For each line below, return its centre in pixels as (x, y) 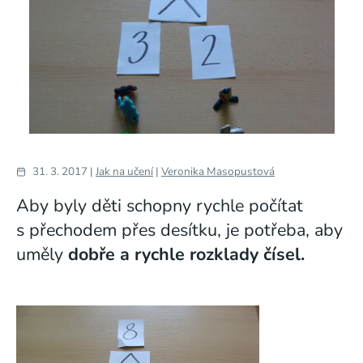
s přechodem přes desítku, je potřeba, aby (179, 230)
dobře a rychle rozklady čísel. (186, 254)
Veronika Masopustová (218, 171)
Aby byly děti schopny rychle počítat (160, 206)
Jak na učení (124, 171)
